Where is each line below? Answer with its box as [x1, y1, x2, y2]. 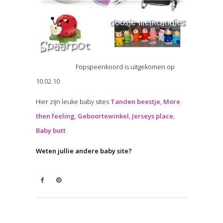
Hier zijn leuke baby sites [35, 97, 111, 107]
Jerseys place [131, 111, 173, 121]
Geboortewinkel [77, 111, 129, 121]
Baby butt [35, 126, 66, 135]
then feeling [35, 111, 75, 121]
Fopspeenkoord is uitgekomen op [75, 62, 175, 72]
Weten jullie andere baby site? [35, 146, 132, 156]
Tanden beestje [110, 97, 160, 107]
